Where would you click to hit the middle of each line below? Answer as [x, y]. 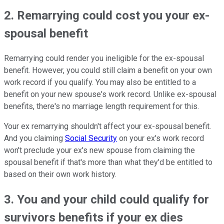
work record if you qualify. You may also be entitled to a [100, 82]
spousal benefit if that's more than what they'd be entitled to [108, 162]
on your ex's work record [160, 138]
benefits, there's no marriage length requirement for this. [101, 106]
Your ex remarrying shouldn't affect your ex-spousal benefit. [107, 126]
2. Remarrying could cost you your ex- [107, 16]
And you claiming [34, 138]
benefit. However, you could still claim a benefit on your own [108, 70]
